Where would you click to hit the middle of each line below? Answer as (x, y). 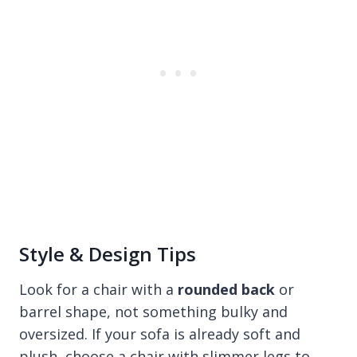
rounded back (226, 289)
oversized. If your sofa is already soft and (160, 333)
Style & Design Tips (108, 253)
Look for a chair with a (98, 289)
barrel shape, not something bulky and (153, 311)
